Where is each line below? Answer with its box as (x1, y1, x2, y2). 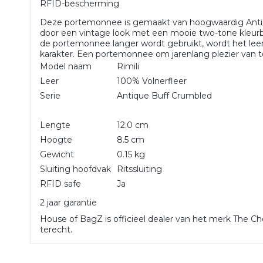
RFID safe (40, 178, 82, 189)
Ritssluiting (117, 164, 163, 174)
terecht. (40, 224, 73, 235)
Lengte (40, 120, 71, 130)
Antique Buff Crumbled (117, 90, 213, 101)
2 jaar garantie (40, 197, 97, 208)
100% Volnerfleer (117, 76, 187, 86)
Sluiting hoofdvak (40, 164, 112, 174)
